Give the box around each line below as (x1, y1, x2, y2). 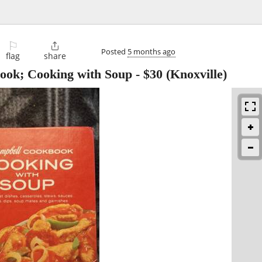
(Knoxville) (163, 67, 227, 82)
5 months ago (127, 46, 175, 57)
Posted (101, 46, 127, 57)
